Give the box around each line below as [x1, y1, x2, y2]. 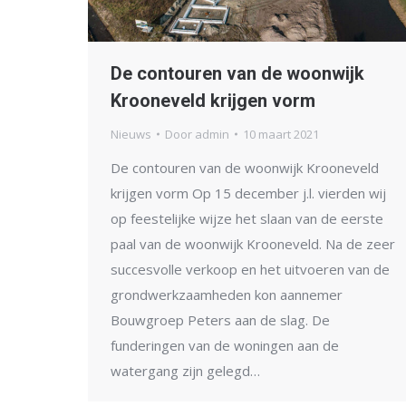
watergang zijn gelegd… [111, 361, 260, 380]
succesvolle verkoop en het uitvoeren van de [111, 259, 390, 278]
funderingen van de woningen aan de [111, 335, 339, 354]
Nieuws [111, 125, 151, 142]
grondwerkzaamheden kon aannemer [111, 285, 343, 304]
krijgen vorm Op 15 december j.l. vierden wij [111, 183, 386, 202]
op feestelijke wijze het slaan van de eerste [111, 208, 383, 227]
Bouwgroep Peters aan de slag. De [111, 310, 330, 329]
